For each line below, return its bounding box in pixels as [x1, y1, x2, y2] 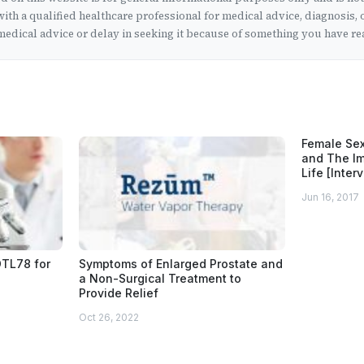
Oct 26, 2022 [79, 310, 140, 323]
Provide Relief [79, 285, 159, 300]
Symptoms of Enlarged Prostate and [79, 256, 284, 271]
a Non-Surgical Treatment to [79, 271, 242, 285]
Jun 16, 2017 [301, 190, 359, 203]
